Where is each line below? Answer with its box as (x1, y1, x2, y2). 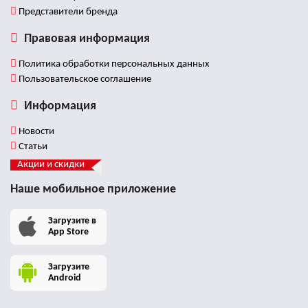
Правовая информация (21, 32, 150, 46)
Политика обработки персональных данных (16, 59, 210, 70)
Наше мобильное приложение (10, 183, 176, 197)
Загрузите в (48, 216, 96, 227)
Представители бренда (16, 7, 118, 18)
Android (48, 273, 81, 284)
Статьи (16, 142, 47, 153)
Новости (16, 126, 54, 137)
